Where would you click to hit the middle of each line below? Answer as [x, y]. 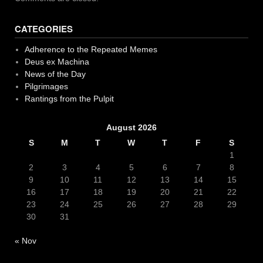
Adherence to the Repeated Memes [91, 50]
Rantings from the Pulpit [69, 99]
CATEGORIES [44, 29]
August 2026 [131, 128]
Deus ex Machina [57, 62]
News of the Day [55, 74]
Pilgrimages [46, 87]
